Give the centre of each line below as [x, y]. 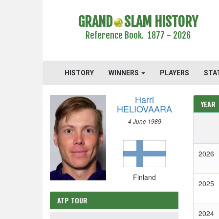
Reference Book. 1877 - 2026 [138, 35]
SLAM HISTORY [161, 22]
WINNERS [124, 73]
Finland [144, 177]
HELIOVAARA [144, 109]
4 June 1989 [144, 121]
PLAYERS [175, 73]
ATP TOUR [72, 200]
